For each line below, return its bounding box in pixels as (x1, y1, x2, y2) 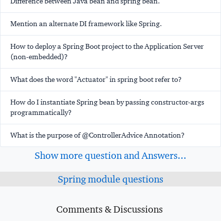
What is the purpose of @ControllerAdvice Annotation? (10, 131, 184, 140)
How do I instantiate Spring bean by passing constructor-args (10, 98, 204, 107)
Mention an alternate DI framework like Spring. (10, 19, 162, 29)
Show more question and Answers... (35, 149, 186, 162)
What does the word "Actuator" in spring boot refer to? (10, 75, 182, 84)
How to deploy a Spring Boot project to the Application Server (10, 42, 204, 51)
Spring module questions (58, 173, 163, 185)
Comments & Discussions (56, 203, 163, 216)
